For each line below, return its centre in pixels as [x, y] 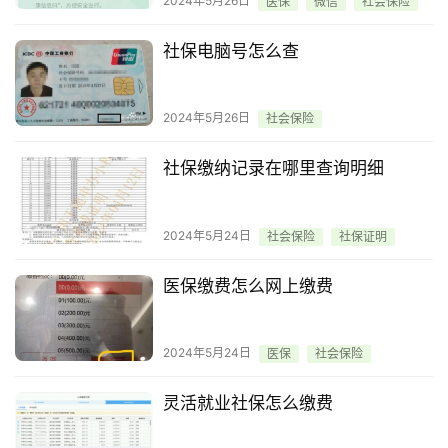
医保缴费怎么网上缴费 [247, 285]
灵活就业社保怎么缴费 [247, 402]
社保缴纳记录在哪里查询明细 [273, 168]
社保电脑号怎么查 [230, 51]
